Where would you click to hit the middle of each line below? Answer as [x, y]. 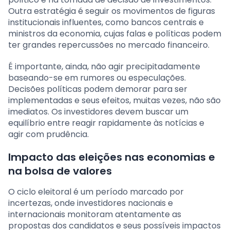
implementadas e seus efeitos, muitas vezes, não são [114, 101]
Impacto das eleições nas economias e [112, 157]
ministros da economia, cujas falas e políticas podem [115, 34]
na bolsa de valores [60, 171]
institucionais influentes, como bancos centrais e [106, 23]
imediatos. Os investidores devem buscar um [98, 112]
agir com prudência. [49, 135]
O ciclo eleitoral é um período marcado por [96, 192]
